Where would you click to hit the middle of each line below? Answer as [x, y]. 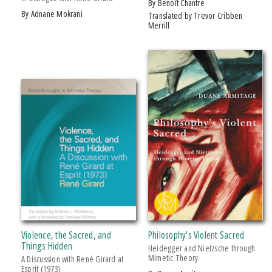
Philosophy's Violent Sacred [196, 235]
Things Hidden [47, 246]
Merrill [159, 25]
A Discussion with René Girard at [73, 259]
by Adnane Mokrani [54, 14]
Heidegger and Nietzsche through [202, 248]
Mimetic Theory [173, 258]
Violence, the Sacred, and [66, 235]
